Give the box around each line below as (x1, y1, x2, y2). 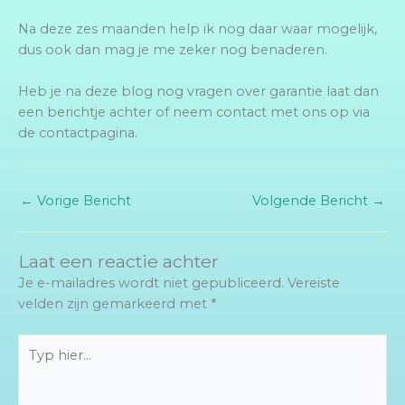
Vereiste (287, 274, 340, 291)
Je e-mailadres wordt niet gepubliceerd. (18, 274, 284, 291)
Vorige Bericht (33, 193, 131, 210)
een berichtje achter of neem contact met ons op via (18, 104, 370, 121)
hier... (17, 355, 51, 372)
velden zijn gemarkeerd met (18, 295, 211, 312)
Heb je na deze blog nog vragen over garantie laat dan (18, 83, 379, 100)
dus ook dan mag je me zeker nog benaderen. (18, 42, 327, 59)
